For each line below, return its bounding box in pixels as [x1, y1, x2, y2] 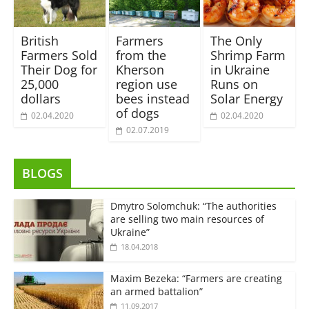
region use [115, 75, 177, 92]
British [20, 32, 59, 49]
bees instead [115, 90, 190, 107]
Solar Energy [210, 90, 283, 107]
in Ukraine [210, 61, 270, 78]
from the [115, 46, 166, 63]
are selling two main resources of [110, 212, 264, 226]
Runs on [210, 75, 259, 92]
